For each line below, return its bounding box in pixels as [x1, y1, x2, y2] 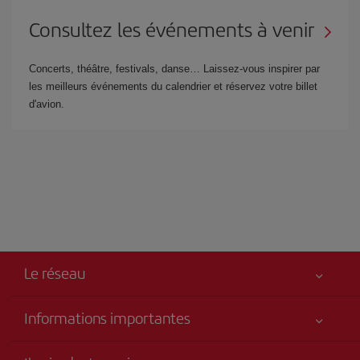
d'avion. [29, 98, 64, 110]
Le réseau [24, 262, 86, 284]
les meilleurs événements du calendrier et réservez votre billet [29, 80, 317, 92]
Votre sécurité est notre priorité [24, 341, 167, 354]
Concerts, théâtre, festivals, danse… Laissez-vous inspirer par [29, 63, 320, 75]
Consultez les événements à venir [29, 15, 314, 43]
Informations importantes [24, 306, 190, 329]
